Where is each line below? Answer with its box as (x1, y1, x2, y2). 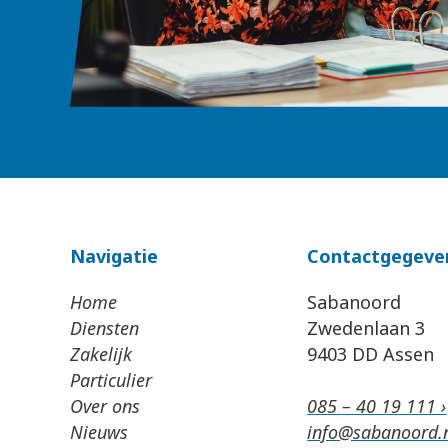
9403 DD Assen (307, 342, 435, 367)
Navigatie (70, 244, 158, 269)
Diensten (70, 316, 139, 341)
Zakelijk (70, 342, 132, 367)
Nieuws (70, 420, 128, 445)
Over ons (70, 394, 140, 419)
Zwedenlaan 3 (307, 316, 426, 341)
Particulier (70, 368, 152, 393)
